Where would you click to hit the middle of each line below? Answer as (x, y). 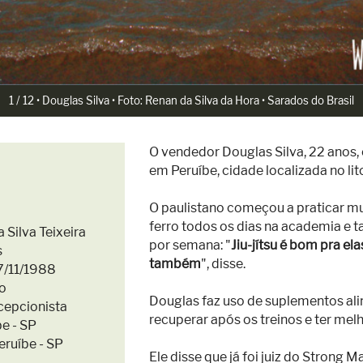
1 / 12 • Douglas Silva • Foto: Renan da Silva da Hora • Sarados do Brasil (181, 100)
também (175, 264)
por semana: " (190, 245)
